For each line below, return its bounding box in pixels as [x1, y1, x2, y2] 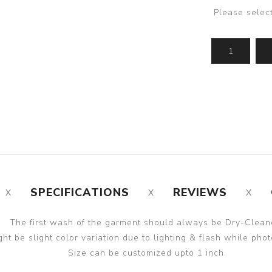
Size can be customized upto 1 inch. [67, 247, 226, 259]
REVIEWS [172, 185, 227, 200]
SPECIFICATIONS [30, 185, 129, 200]
